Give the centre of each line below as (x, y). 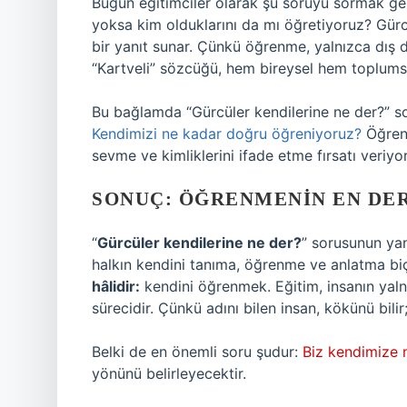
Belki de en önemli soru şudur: (197, 352)
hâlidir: (116, 286)
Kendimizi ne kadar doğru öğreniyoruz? (227, 134)
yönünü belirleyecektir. (169, 373)
